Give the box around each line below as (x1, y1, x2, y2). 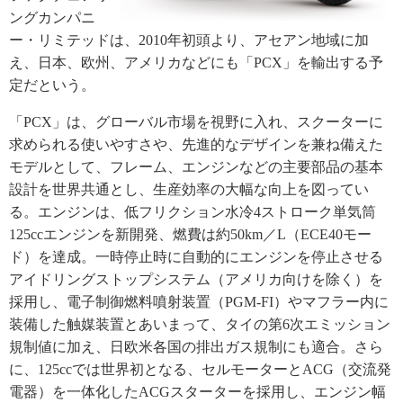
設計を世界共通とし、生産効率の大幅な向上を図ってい (9, 182, 369, 198)
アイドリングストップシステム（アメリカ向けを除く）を (9, 272, 383, 288)
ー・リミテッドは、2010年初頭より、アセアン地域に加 (9, 32, 369, 49)
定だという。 (9, 77, 95, 94)
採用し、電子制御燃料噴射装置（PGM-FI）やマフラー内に (9, 294, 389, 310)
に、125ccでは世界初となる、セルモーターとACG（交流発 (9, 362, 391, 378)
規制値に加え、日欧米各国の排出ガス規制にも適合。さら (9, 339, 383, 355)
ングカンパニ (9, 10, 95, 26)
